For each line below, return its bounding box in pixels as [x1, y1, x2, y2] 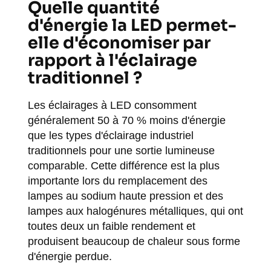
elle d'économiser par [27, 33, 211, 53]
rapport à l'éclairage [27, 50, 197, 71]
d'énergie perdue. [27, 250, 112, 263]
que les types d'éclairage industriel [27, 129, 194, 142]
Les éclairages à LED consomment [27, 99, 197, 111]
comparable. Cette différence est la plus [27, 160, 220, 172]
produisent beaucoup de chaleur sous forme [27, 235, 240, 247]
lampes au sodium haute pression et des [27, 190, 223, 202]
